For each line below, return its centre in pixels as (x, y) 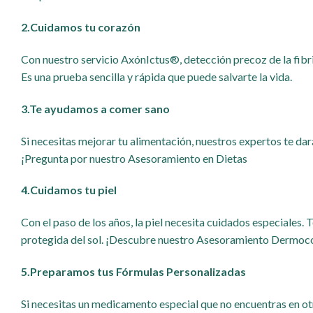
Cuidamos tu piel (73, 190)
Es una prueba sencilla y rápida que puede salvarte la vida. (156, 76)
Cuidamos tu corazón (85, 27)
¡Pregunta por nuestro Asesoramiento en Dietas (134, 158)
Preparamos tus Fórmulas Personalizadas (138, 271)
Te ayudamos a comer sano (100, 108)
